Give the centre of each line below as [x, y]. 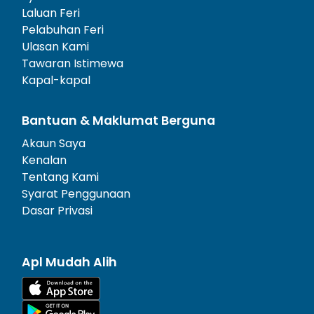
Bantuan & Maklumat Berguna [118, 120]
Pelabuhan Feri [63, 29]
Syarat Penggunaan [76, 193]
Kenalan [44, 160]
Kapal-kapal [56, 80]
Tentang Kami [60, 177]
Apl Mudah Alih [69, 262]
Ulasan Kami [55, 46]
